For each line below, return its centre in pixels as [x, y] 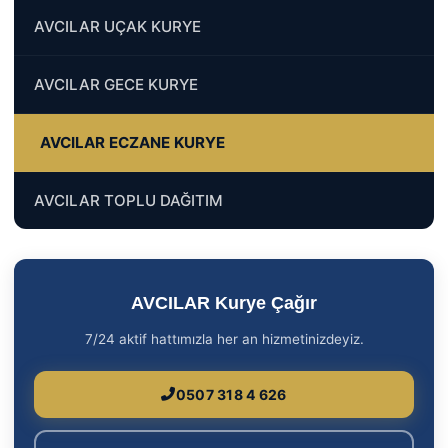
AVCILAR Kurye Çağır [224, 302]
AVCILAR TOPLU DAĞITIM [128, 200]
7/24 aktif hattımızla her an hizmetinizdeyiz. [224, 338]
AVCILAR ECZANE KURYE [132, 142]
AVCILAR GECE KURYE [116, 84]
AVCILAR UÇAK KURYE [117, 26]
